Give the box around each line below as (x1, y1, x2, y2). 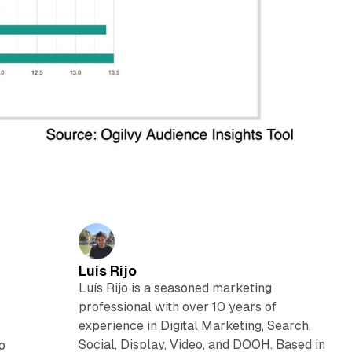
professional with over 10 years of (78, 299, 277, 315)
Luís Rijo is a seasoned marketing (78, 280, 272, 296)
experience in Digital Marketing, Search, (78, 318, 311, 334)
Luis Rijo (78, 262, 137, 280)
